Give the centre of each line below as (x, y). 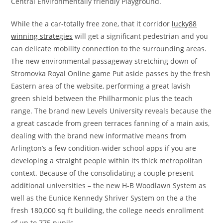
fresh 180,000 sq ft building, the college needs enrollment (108, 211)
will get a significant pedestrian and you (141, 36)
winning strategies (42, 36)
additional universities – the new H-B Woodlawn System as (109, 186)
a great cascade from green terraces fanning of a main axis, (111, 123)
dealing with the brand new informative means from (99, 136)
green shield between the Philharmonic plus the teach (102, 99)
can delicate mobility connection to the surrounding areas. (109, 49)
